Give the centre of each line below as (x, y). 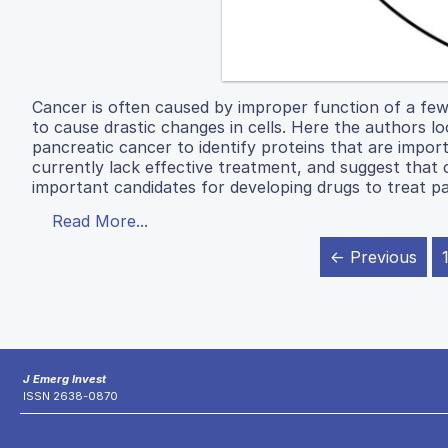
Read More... (100, 221)
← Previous (373, 257)
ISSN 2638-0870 (70, 396)
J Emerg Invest (64, 379)
